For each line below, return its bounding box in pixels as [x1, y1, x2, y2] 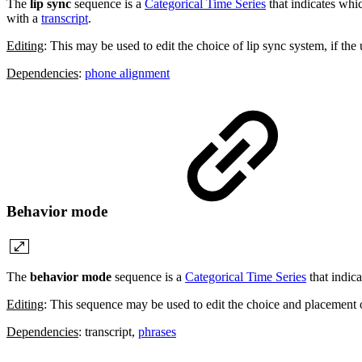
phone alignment [85, 65, 170, 80]
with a [6, 11, 41, 25]
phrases [138, 325, 176, 339]
